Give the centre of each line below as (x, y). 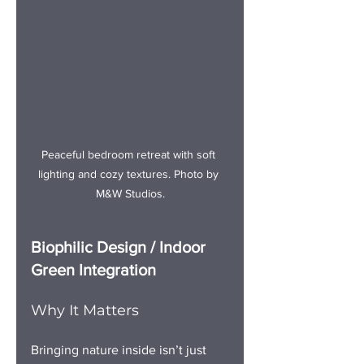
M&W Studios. (130, 193)
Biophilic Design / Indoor (120, 247)
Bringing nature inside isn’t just (120, 349)
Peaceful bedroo (83, 154)
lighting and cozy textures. (104, 173)
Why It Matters (85, 310)
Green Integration (93, 269)
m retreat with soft (171, 154)
